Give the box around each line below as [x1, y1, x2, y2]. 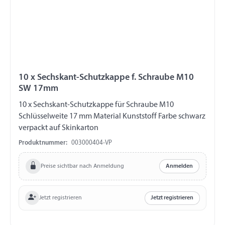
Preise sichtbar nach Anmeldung [40, 163, 124, 169]
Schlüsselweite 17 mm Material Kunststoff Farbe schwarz [19, 113, 205, 121]
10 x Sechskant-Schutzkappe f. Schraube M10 [19, 73, 194, 83]
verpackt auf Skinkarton [19, 124, 98, 133]
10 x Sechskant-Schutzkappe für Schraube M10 [19, 101, 115, 109]
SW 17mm [19, 84, 58, 94]
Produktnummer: [19, 140, 67, 147]
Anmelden [166, 163, 193, 170]
